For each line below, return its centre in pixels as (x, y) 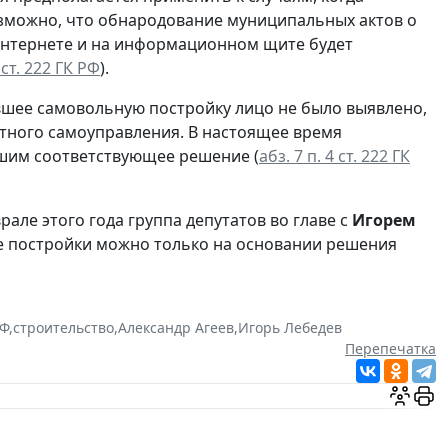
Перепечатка (390, 348)
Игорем (384, 219)
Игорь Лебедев (290, 327)
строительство (63, 327)
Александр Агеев (176, 327)
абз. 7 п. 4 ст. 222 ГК (334, 155)
